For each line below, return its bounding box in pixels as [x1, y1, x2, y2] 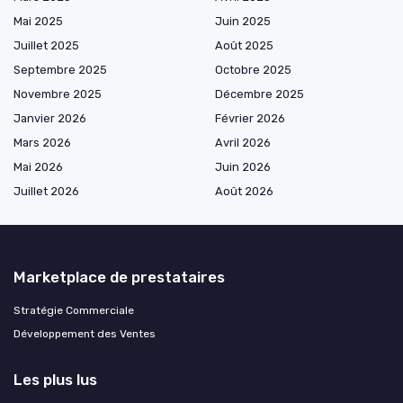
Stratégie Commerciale [13, 304, 134, 318]
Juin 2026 [215, 160, 271, 175]
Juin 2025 [215, 14, 271, 29]
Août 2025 [215, 39, 273, 53]
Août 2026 [215, 184, 273, 199]
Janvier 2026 [13, 112, 86, 126]
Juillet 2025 [13, 39, 79, 53]
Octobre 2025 [215, 63, 291, 77]
